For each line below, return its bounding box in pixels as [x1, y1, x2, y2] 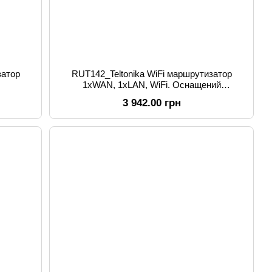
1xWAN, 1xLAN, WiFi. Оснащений [82, 80, 221, 90]
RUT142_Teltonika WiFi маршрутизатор [71, 69, 232, 79]
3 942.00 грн [122, 97, 181, 109]
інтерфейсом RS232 [110, 90, 194, 101]
